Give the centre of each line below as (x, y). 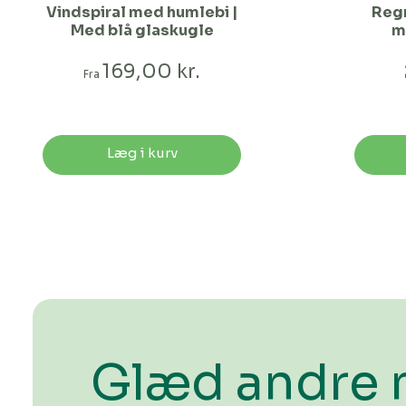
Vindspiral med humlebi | (142, 12)
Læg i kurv (142, 152)
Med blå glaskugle (142, 30)
